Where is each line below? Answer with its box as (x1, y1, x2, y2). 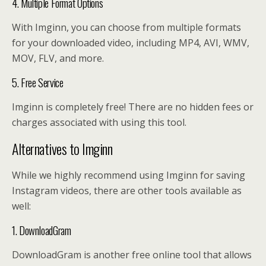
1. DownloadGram (12, 222, 71, 239)
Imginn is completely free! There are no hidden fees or (12, 100, 254, 114)
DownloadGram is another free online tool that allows (12, 248, 252, 262)
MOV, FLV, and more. (12, 52, 104, 65)
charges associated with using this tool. (12, 116, 186, 129)
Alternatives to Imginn (12, 138, 113, 160)
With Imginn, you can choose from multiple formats (12, 21, 241, 34)
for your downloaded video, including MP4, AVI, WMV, (12, 36, 249, 50)
